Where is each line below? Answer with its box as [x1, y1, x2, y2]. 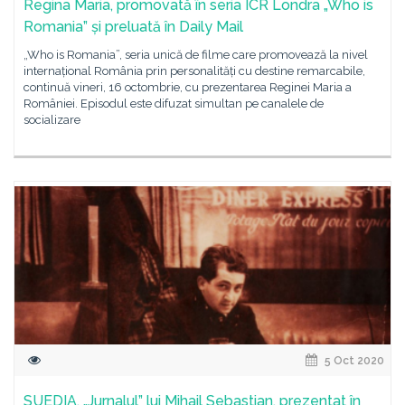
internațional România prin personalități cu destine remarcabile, [24, 64, 365, 78]
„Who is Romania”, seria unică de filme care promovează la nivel [24, 48, 368, 61]
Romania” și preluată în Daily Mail [24, 18, 243, 35]
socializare [24, 113, 80, 127]
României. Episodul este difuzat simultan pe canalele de [24, 97, 324, 110]
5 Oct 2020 [322, 354, 384, 367]
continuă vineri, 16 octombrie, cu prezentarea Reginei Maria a [24, 80, 352, 94]
